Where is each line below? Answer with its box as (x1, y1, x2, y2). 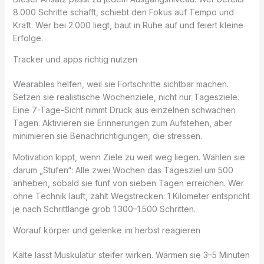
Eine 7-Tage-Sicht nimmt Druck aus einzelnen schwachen (12, 105, 236, 115)
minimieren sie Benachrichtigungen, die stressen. (12, 131, 202, 141)
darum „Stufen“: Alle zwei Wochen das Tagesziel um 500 (12, 165, 233, 176)
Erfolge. (12, 33, 43, 44)
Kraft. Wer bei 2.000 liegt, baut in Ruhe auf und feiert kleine (12, 20, 243, 31)
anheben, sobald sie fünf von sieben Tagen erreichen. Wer (12, 178, 244, 189)
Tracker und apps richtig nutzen (12, 54, 137, 65)
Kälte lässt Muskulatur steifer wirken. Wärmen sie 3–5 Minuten (12, 250, 250, 260)
